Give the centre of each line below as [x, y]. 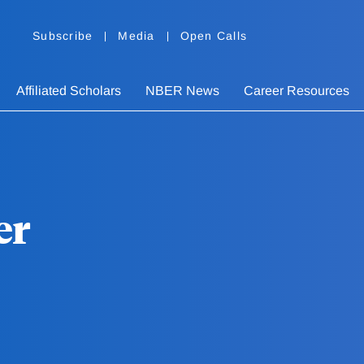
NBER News [182, 91]
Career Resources [297, 91]
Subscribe [63, 36]
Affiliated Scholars [69, 91]
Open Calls [213, 36]
